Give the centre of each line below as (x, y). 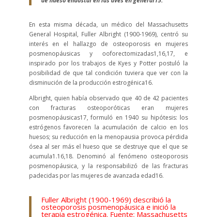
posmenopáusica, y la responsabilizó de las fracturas (108, 166)
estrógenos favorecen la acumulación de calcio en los (108, 127)
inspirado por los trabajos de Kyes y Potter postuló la (108, 63)
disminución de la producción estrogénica (87, 83)
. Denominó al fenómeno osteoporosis (130, 156)
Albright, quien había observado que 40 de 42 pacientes (108, 98)
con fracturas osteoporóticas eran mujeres (108, 108)
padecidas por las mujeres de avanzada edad (92, 176)
